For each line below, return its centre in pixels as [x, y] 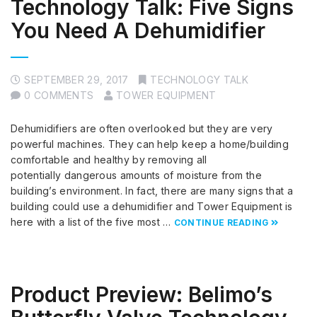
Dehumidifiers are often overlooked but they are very [142, 129]
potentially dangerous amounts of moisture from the [136, 175]
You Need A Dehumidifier [138, 31]
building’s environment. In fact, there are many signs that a [152, 191]
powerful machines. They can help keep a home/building [150, 144]
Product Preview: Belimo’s [142, 295]
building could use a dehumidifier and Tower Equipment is [152, 207]
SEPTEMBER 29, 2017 [76, 80]
